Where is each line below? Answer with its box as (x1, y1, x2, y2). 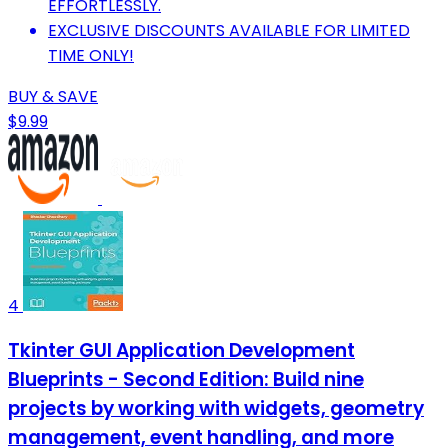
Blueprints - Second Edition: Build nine (8, 366, 364, 394)
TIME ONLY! (48, 43, 134, 67)
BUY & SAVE (8, 84, 98, 108)
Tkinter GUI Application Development (8, 337, 355, 365)
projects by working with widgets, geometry (8, 395, 424, 423)
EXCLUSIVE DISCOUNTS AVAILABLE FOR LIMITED (48, 18, 410, 42)
